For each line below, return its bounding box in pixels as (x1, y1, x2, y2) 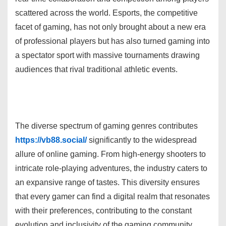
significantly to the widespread (87, 135, 197, 144)
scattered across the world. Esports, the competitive (15, 8, 198, 17)
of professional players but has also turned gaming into (15, 36, 210, 45)
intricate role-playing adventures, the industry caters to (15, 163, 207, 173)
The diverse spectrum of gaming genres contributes (15, 121, 198, 130)
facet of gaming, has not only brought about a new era (15, 22, 206, 31)
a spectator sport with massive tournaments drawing (15, 50, 200, 60)
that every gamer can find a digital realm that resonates (15, 192, 210, 201)
